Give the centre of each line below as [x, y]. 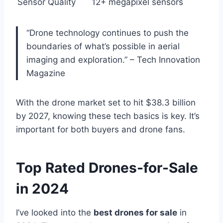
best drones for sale [135, 213]
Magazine [46, 73]
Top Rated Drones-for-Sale [107, 168]
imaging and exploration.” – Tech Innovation [113, 60]
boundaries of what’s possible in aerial [103, 47]
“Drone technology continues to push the [108, 33]
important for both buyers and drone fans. [101, 130]
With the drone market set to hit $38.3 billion [106, 103]
